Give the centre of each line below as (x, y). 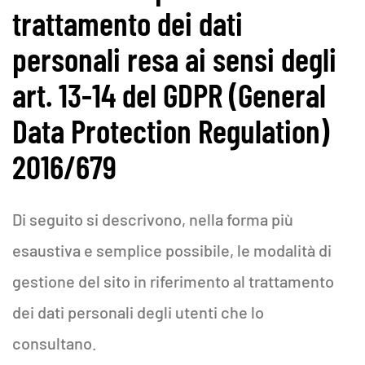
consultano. (56, 343)
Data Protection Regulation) (171, 130)
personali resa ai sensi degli (174, 59)
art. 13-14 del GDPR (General (169, 95)
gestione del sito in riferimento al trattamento (173, 281)
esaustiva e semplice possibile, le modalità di (172, 250)
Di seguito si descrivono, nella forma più (153, 219)
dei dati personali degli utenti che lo (138, 312)
